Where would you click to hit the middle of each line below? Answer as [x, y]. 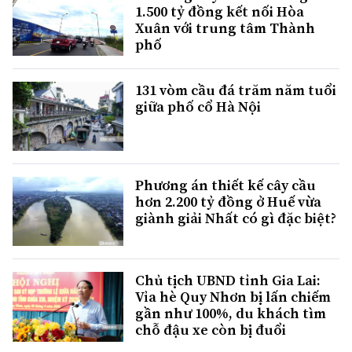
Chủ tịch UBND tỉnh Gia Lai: [228, 280]
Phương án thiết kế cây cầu [225, 185]
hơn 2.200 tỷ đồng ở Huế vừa [228, 202]
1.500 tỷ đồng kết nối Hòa [220, 12]
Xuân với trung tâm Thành [225, 28]
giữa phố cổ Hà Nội [198, 107]
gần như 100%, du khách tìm [231, 313]
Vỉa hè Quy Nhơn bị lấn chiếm [233, 297]
